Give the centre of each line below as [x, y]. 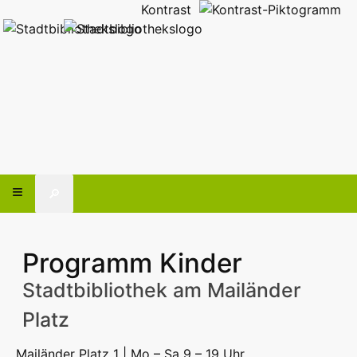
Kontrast [170, 10]
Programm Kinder [132, 263]
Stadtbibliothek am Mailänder [162, 290]
